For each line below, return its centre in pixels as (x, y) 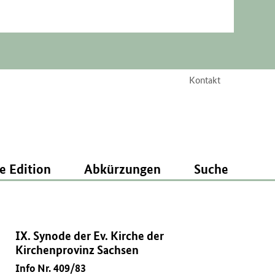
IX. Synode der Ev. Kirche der (90, 235)
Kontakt (204, 80)
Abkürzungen (122, 168)
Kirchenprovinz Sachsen (77, 250)
